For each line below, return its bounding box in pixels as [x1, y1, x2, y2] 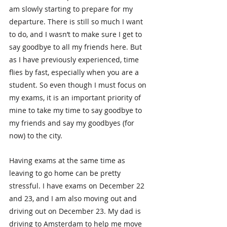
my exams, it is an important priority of [9, 92, 143, 102]
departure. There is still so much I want [9, 16, 145, 26]
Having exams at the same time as [9, 155, 127, 165]
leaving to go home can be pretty [9, 168, 123, 178]
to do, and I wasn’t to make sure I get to [9, 29, 144, 39]
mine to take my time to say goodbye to [9, 105, 144, 115]
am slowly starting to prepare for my [9, 4, 135, 14]
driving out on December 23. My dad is [9, 206, 143, 216]
